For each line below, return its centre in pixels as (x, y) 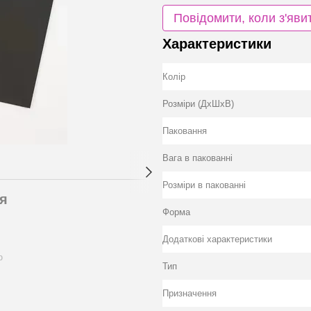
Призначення (190, 293)
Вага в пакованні (197, 158)
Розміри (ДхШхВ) (198, 104)
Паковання (185, 131)
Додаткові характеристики (217, 239)
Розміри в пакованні (204, 185)
